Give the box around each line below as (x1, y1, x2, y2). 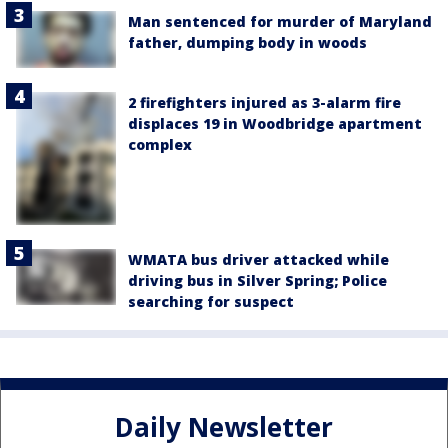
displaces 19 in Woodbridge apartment (128, 113, 422, 133)
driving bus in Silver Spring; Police (128, 271, 387, 291)
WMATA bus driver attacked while (128, 250, 389, 270)
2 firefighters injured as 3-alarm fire (128, 92, 401, 112)
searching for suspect (128, 292, 294, 312)
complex (128, 134, 192, 154)
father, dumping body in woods (128, 33, 367, 53)
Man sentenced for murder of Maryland (128, 12, 432, 32)
